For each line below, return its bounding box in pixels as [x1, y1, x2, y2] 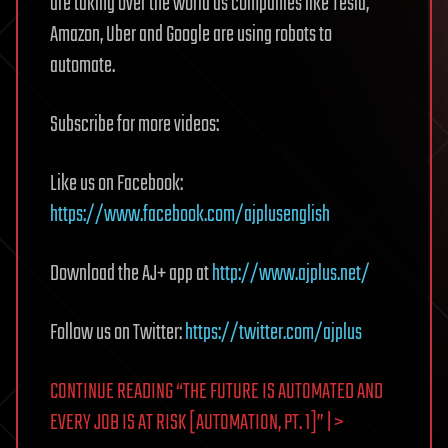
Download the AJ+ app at [50, 257, 212, 292]
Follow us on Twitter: [50, 316, 185, 351]
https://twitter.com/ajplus [185, 316, 362, 351]
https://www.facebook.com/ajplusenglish [50, 198, 330, 233]
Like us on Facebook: [50, 167, 183, 202]
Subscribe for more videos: [50, 108, 219, 143]
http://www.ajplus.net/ [212, 257, 370, 292]
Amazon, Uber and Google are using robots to [50, 18, 332, 53]
